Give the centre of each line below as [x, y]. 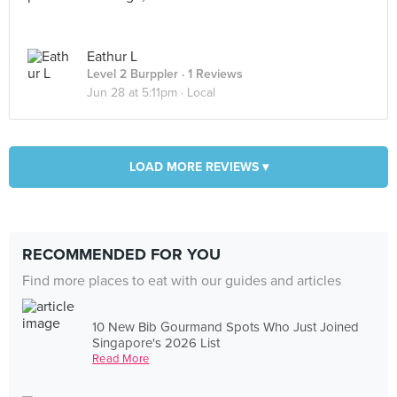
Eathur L [112, 57]
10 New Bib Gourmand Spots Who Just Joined [226, 327]
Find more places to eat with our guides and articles [182, 281]
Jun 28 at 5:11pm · [137, 93]
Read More [121, 358]
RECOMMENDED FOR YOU [121, 254]
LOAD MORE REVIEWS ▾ [198, 167]
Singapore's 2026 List [156, 343]
